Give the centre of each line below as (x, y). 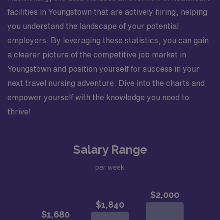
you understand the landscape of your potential (93, 26)
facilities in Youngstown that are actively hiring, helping (107, 12)
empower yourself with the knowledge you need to (98, 97)
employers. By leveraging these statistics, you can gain (108, 40)
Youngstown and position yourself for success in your (103, 69)
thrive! (19, 111)
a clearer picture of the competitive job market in (97, 55)
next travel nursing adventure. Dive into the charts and (106, 83)
